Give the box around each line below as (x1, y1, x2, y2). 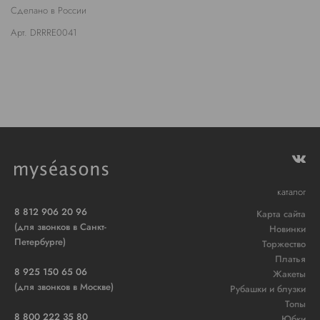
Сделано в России (11, 3, 86, 17)
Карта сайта (256, 207, 306, 221)
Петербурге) (14, 234, 66, 249)
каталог (277, 184, 306, 199)
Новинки (269, 222, 306, 236)
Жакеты (273, 267, 306, 281)
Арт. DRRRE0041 (11, 26, 77, 40)
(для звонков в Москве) (14, 279, 114, 294)
